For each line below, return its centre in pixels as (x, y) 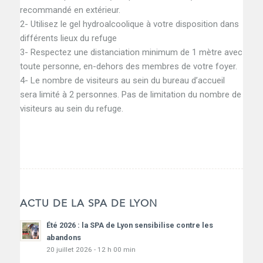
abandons (63, 237)
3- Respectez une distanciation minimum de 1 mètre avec (131, 52)
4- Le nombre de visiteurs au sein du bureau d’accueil (122, 80)
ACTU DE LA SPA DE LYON (88, 203)
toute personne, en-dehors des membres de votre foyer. (128, 66)
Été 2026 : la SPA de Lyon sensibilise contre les (129, 225)
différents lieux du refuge (68, 38)
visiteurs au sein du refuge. (71, 108)
